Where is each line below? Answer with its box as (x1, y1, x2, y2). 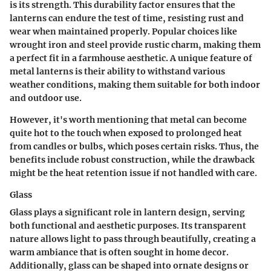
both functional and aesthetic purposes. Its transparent (10, 220, 246, 231)
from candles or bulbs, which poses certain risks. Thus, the (10, 140, 259, 152)
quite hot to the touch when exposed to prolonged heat (10, 127, 242, 139)
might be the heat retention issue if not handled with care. (10, 167, 257, 178)
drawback (213, 154, 255, 165)
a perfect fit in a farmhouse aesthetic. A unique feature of (10, 52, 252, 64)
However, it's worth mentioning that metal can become (10, 114, 247, 125)
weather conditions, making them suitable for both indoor (10, 79, 260, 90)
